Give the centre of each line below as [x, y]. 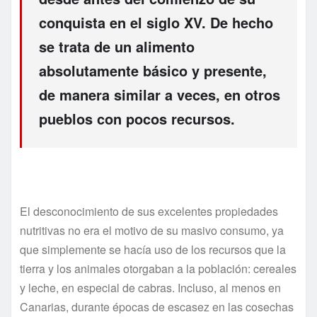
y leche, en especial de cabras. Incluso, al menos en [150, 288]
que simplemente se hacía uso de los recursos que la [153, 250]
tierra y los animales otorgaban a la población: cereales [158, 269]
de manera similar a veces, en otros [160, 94]
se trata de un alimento [117, 46]
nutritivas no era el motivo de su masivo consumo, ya [152, 231]
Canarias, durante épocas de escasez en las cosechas [157, 307]
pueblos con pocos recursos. [137, 118]
